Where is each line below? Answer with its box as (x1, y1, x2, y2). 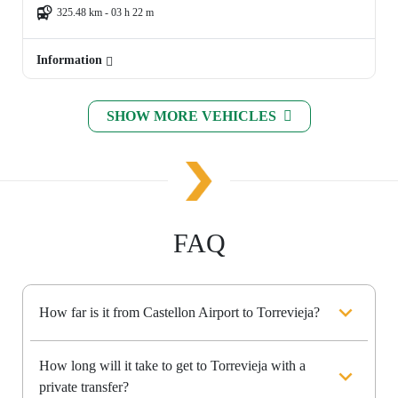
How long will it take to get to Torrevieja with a (39, 358, 306, 374)
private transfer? (39, 379, 129, 395)
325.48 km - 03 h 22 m (57, 6, 154, 20)
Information (36, 53, 106, 68)
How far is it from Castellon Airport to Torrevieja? (39, 305, 320, 321)
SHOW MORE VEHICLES (106, 108, 280, 124)
